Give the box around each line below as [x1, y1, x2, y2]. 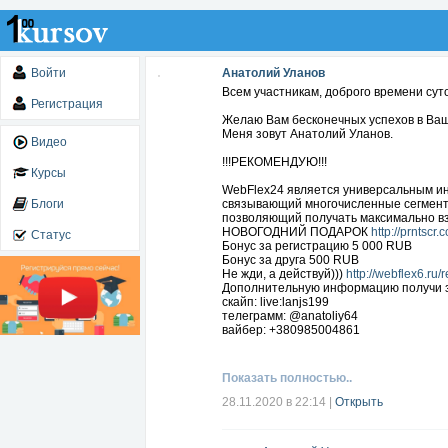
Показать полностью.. [222, 371, 352, 385]
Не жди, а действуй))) [222, 267, 346, 281]
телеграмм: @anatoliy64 [222, 309, 358, 323]
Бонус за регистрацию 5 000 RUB [222, 239, 412, 253]
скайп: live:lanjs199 [222, 295, 329, 309]
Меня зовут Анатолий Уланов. [222, 127, 393, 141]
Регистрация [31, 97, 103, 111]
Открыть [335, 395, 383, 409]
